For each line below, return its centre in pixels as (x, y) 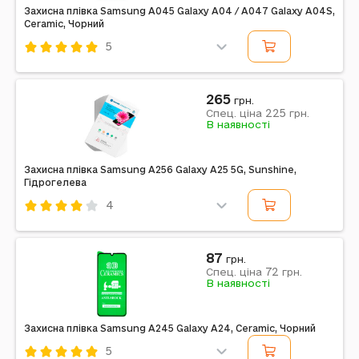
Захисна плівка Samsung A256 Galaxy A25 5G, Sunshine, (160, 169)
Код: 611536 (57, 228)
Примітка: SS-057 (73, 274)
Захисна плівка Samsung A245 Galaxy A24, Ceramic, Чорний (170, 328)
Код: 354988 (60, 69)
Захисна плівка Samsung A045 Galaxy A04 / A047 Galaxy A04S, (179, 11)
